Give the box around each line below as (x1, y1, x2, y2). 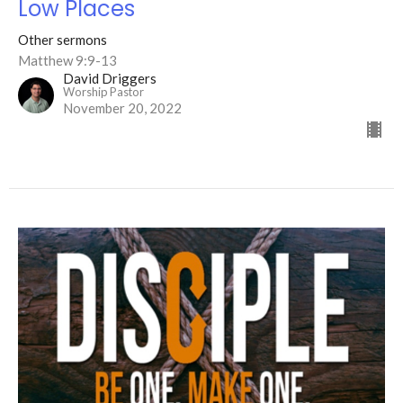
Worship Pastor (63, 85, 144, 100)
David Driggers (63, 70, 157, 87)
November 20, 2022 (63, 100, 182, 117)
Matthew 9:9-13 (18, 52, 117, 69)
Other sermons (18, 31, 107, 49)
